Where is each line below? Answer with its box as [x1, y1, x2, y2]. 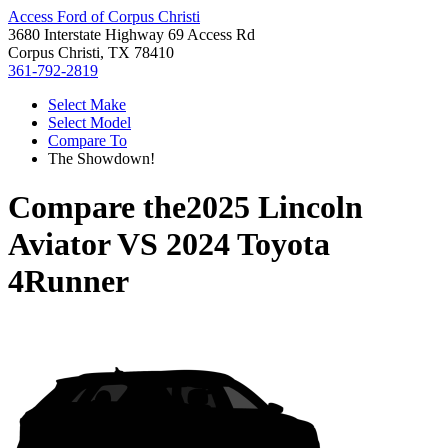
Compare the [8, 189, 186, 226]
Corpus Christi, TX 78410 [8, 44, 174, 61]
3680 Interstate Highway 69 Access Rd [8, 26, 255, 43]
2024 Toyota [166, 226, 330, 263]
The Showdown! [48, 150, 155, 167]
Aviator [8, 226, 110, 263]
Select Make [48, 96, 126, 113]
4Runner [8, 263, 129, 300]
